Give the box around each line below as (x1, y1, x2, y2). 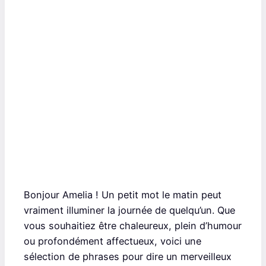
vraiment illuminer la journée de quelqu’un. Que (24, 204, 235, 216)
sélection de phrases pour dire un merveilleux (24, 250, 232, 262)
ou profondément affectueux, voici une (24, 235, 201, 247)
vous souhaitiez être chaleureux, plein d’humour (24, 219, 242, 232)
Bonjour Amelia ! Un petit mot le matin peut (24, 188, 221, 201)
